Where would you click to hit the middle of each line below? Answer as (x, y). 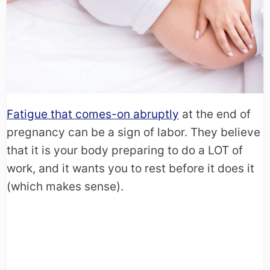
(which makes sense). (65, 186)
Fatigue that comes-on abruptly (93, 114)
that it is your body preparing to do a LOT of (125, 150)
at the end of (215, 114)
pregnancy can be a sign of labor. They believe (133, 132)
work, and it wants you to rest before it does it (130, 168)
